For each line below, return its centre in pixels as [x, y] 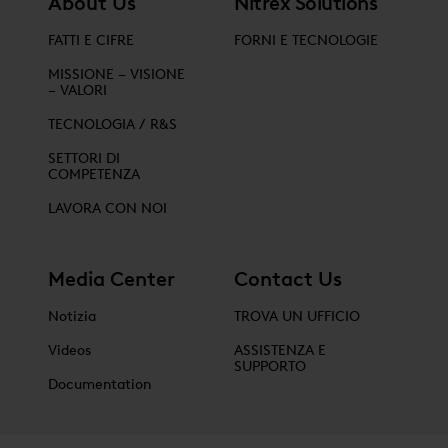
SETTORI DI [84, 158]
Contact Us [288, 278]
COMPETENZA [94, 174]
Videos [69, 350]
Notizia [72, 316]
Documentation [99, 384]
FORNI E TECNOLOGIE [306, 40]
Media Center [111, 278]
